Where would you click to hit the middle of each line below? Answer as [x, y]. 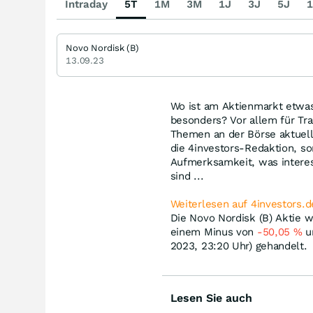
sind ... [187, 176]
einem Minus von [213, 232]
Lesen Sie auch [211, 298]
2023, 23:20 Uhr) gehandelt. [239, 246]
